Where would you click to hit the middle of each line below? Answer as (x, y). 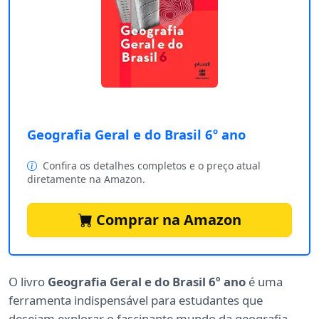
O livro (28, 282)
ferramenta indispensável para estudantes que (136, 300)
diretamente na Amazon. (86, 179)
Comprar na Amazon (167, 220)
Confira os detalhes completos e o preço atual (150, 166)
